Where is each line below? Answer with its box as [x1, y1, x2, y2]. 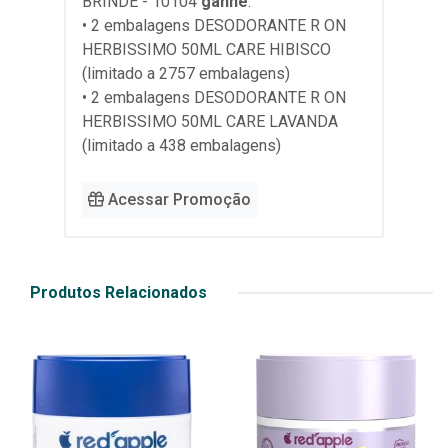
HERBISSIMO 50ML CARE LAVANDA [82, 112, 338, 132]
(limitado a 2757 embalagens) [82, 64, 290, 84]
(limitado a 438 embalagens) [82, 136, 281, 156]
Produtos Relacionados [30, 283, 207, 303]
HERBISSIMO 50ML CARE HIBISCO [82, 40, 331, 60]
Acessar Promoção [104, 190, 251, 210]
